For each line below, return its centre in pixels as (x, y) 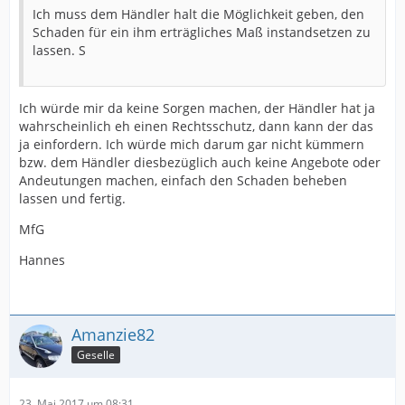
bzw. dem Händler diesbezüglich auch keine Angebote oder (200, 162)
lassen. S (59, 50)
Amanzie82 (113, 334)
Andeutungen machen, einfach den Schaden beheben (183, 180)
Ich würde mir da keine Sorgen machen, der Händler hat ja (197, 108)
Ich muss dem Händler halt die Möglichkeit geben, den (198, 14)
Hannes (42, 259)
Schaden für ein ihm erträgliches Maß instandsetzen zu (202, 32)
